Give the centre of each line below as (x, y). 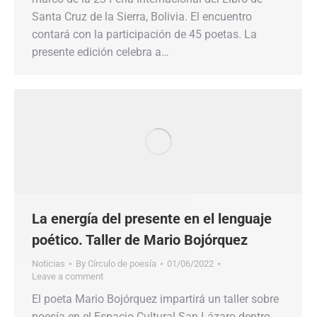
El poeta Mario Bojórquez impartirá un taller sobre (155, 299)
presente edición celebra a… (100, 52)
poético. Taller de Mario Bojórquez (140, 240)
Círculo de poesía (122, 264)
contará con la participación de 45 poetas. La (144, 35)
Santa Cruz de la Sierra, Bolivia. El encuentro (142, 17)
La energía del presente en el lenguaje (152, 219)
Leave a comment (68, 277)
